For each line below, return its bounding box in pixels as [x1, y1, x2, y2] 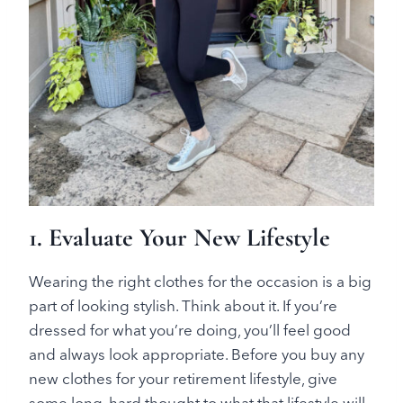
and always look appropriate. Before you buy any [29, 344, 364, 363]
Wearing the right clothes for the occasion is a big [29, 271, 372, 291]
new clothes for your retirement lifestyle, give [29, 368, 337, 388]
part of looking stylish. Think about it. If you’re [29, 295, 337, 315]
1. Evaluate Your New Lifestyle [29, 221, 330, 253]
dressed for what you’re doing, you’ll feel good [29, 319, 351, 339]
